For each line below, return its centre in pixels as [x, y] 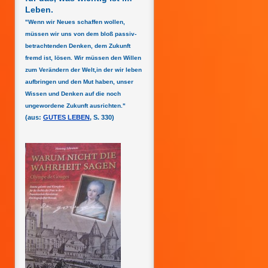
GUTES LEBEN [66, 117]
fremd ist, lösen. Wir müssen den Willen [83, 58]
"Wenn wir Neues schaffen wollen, [75, 22]
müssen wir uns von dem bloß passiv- [81, 34]
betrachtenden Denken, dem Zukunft [78, 46]
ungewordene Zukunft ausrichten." [75, 106]
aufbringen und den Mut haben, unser [79, 82]
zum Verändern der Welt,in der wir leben [83, 70]
